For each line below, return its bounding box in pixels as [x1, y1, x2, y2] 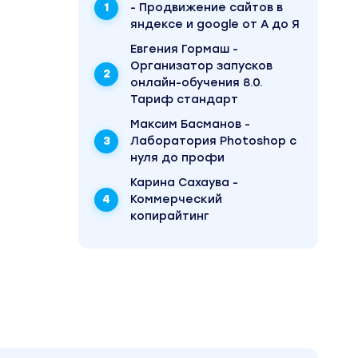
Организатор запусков [130, 59, 272, 73]
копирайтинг [130, 209, 209, 223]
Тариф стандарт [130, 93, 238, 106]
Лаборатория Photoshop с [130, 134, 296, 148]
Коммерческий [130, 193, 222, 206]
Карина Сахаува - [130, 176, 238, 189]
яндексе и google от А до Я [130, 18, 300, 31]
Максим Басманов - [130, 117, 250, 131]
